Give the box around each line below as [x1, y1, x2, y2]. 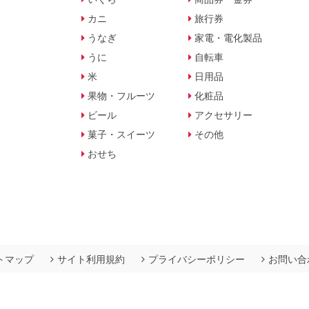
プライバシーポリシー [148, 253, 245, 265]
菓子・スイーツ [87, 129, 155, 139]
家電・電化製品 [194, 32, 262, 43]
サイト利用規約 [57, 253, 125, 265]
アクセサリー [194, 110, 252, 120]
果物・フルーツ [87, 90, 155, 101]
